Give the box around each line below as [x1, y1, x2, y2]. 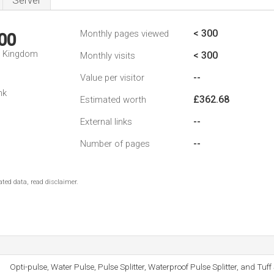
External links [80, 116, 132, 127]
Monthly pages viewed [80, 28, 169, 39]
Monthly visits [80, 50, 135, 61]
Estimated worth [80, 94, 146, 105]
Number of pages [80, 138, 150, 149]
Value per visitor [80, 72, 144, 83]
